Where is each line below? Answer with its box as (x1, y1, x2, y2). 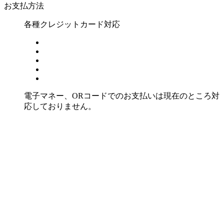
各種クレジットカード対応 (24, 19, 120, 28)
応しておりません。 (24, 101, 96, 110)
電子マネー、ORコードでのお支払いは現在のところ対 (24, 91, 219, 100)
